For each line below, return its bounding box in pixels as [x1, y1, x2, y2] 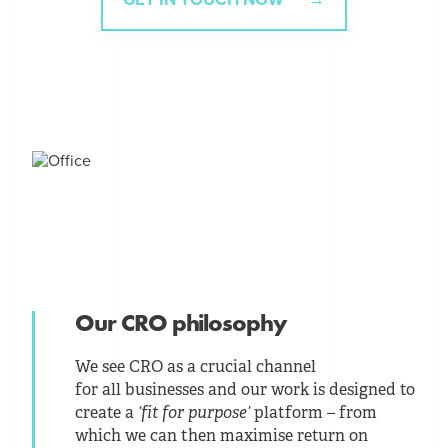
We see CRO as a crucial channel [75, 356, 317, 378]
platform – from [254, 402, 378, 424]
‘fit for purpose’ [138, 402, 255, 424]
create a [75, 402, 139, 424]
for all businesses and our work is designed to [75, 379, 416, 401]
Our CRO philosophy [75, 307, 288, 339]
